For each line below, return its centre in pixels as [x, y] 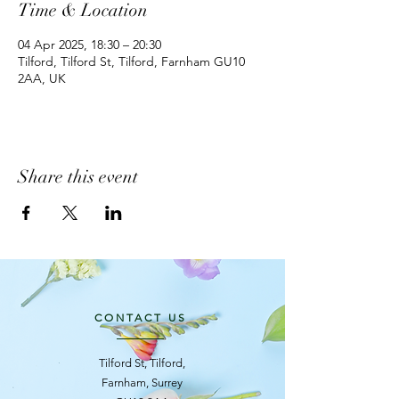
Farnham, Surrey [142, 383]
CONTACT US [141, 318]
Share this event [78, 177]
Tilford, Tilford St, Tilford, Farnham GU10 [131, 62]
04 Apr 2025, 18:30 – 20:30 [90, 45]
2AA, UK [42, 79]
